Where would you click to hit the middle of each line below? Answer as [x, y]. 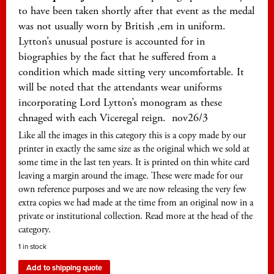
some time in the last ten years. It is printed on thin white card [134, 163]
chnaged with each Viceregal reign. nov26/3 [113, 117]
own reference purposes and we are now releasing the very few [132, 190]
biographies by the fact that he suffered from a [117, 56]
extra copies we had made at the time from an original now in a [136, 203]
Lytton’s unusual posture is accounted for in [112, 41]
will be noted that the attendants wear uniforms [120, 87]
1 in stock [32, 246]
